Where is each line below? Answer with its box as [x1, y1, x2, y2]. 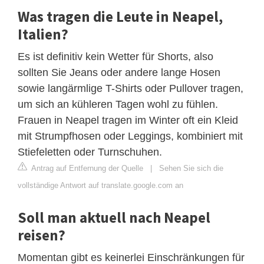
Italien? [18, 25, 68, 44]
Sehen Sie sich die [159, 164, 223, 173]
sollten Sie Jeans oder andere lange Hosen [18, 67, 220, 79]
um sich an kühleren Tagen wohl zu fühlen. [18, 98, 218, 111]
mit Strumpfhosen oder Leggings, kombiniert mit [18, 130, 243, 143]
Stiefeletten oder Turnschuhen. [18, 146, 162, 159]
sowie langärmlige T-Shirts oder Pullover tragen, [18, 82, 243, 95]
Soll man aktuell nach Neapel [18, 208, 210, 227]
